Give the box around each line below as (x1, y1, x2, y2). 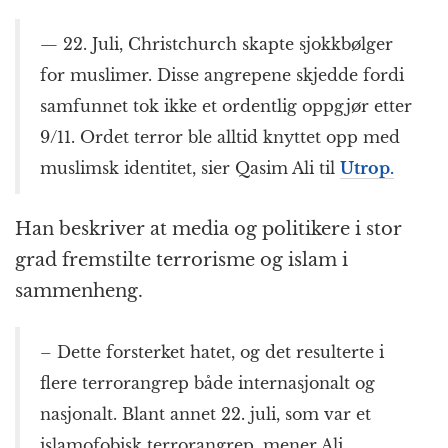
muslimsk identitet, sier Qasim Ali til (40, 158, 340, 179)
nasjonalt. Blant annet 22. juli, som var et (40, 404, 371, 425)
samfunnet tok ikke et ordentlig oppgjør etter (40, 96, 412, 117)
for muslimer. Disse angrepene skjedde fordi (40, 65, 404, 86)
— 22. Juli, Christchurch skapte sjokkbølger (40, 34, 393, 55)
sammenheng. (15, 280, 143, 303)
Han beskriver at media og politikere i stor (15, 218, 402, 241)
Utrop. (340, 158, 394, 179)
